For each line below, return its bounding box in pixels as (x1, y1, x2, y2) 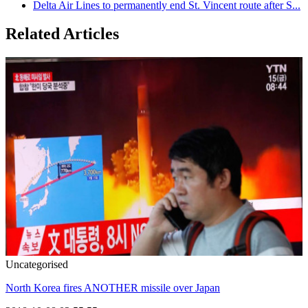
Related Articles (5, 25, 119, 43)
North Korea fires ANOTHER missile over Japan (5, 281, 220, 294)
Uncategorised (5, 258, 68, 270)
